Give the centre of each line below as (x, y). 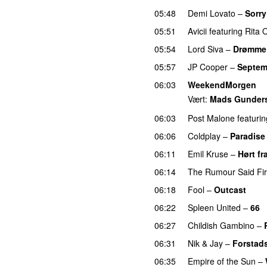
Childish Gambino (221, 225)
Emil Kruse (208, 153)
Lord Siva (206, 49)
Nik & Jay (205, 243)
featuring (226, 31)
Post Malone (211, 118)
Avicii (197, 31)
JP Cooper (208, 66)
